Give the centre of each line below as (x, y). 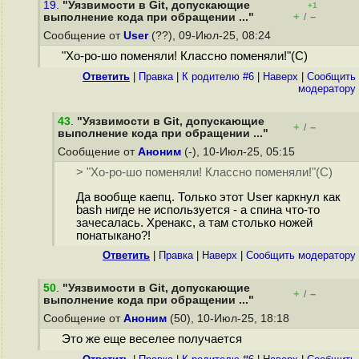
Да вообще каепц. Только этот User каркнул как (208, 198)
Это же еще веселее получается (151, 339)
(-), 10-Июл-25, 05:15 (240, 152)
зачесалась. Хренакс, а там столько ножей (194, 223)
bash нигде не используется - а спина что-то (198, 210)
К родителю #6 (218, 77)
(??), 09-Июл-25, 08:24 (211, 36)
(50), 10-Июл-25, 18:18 (230, 319)
